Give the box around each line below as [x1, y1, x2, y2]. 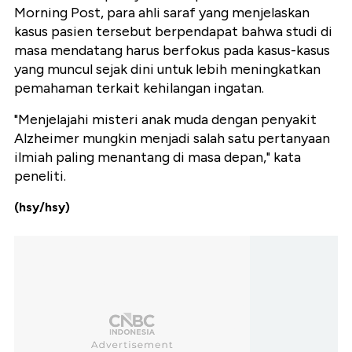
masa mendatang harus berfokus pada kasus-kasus [14, 42, 330, 60]
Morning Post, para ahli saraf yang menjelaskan [14, 4, 310, 22]
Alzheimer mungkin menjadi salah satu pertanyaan [14, 130, 330, 148]
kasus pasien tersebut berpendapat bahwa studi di [14, 23, 332, 41]
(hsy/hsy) [14, 200, 70, 215]
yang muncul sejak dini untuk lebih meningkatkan [14, 60, 321, 79]
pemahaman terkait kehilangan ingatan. [14, 79, 264, 97]
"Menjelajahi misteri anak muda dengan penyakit [14, 111, 317, 129]
